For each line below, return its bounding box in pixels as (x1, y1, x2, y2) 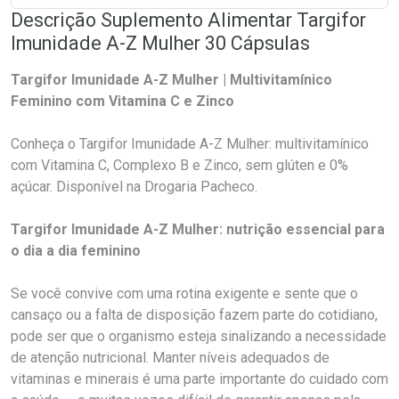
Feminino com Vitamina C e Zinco (11, 93, 234, 110)
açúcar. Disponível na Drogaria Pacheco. (11, 178, 257, 195)
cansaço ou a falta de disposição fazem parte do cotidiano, (11, 306, 378, 323)
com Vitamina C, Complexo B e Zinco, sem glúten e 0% (11, 157, 348, 174)
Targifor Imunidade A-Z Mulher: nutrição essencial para (11, 221, 385, 238)
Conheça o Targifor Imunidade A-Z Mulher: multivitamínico (11, 135, 369, 152)
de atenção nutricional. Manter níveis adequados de (11, 349, 330, 366)
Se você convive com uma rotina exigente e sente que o (11, 285, 358, 302)
